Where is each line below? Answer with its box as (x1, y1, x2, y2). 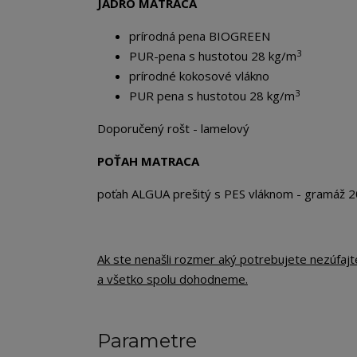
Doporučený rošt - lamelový (97, 120, 249, 137)
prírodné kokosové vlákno (129, 68, 269, 84)
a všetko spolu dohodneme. (97, 271, 248, 288)
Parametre (97, 329, 197, 353)
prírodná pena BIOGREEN (129, 28, 270, 45)
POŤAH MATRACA (97, 153, 199, 170)
